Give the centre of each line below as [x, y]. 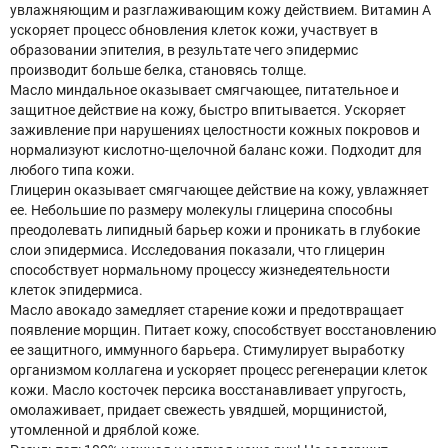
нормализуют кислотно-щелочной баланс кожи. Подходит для [216, 150]
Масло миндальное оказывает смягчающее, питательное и [204, 90]
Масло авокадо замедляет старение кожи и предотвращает [207, 310]
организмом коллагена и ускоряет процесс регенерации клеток [219, 370]
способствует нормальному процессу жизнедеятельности [200, 270]
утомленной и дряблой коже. [105, 430]
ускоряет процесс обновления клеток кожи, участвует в [194, 30]
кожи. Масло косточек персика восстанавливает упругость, [208, 390]
